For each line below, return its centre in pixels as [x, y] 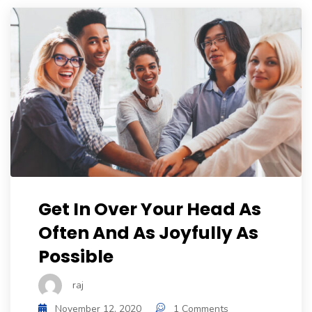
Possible [76, 257]
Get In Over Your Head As [150, 210]
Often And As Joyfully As [148, 233]
